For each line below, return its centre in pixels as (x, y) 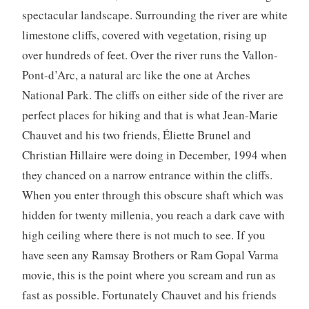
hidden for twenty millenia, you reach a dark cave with (153, 215)
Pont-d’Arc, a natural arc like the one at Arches (136, 74)
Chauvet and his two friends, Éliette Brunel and (136, 134)
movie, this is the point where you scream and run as (149, 275)
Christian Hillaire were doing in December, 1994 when (154, 154)
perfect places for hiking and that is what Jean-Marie (150, 114)
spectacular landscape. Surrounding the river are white (154, 14)
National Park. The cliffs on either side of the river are (152, 94)
